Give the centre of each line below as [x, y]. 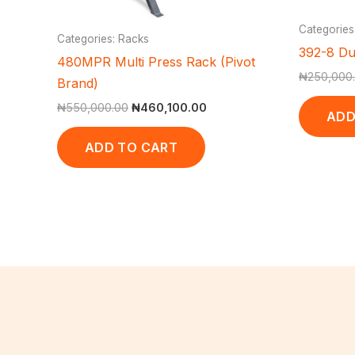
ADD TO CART [131, 147]
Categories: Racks [103, 38]
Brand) [78, 83]
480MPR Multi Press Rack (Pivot [156, 61]
